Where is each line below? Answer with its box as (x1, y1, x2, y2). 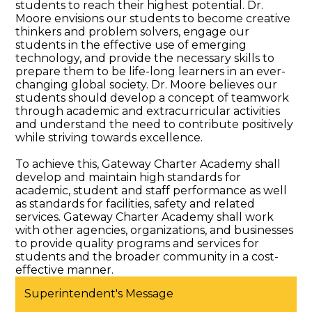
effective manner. (15, 263, 114, 276)
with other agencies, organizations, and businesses (15, 223, 294, 237)
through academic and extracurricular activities (15, 104, 281, 118)
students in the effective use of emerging (15, 38, 247, 52)
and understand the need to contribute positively (15, 117, 294, 131)
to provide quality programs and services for (15, 236, 260, 250)
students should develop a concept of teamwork (15, 91, 290, 104)
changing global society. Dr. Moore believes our (15, 77, 278, 91)
